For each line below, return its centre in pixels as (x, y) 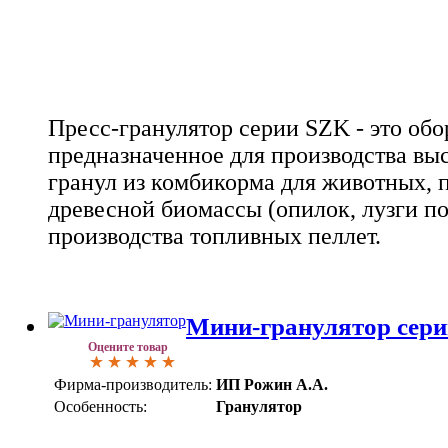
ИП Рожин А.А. (272, 384)
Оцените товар (128, 346)
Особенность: (100, 406)
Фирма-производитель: (133, 384)
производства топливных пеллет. (214, 235)
